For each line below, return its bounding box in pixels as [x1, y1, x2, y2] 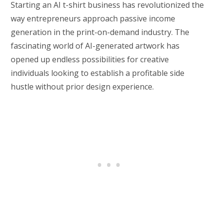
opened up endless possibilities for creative [11, 54, 169, 65]
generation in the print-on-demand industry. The [11, 27, 190, 38]
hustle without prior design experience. [11, 81, 154, 92]
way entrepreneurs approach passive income [11, 13, 176, 24]
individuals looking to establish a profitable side [11, 68, 185, 79]
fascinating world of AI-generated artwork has [11, 40, 180, 52]
